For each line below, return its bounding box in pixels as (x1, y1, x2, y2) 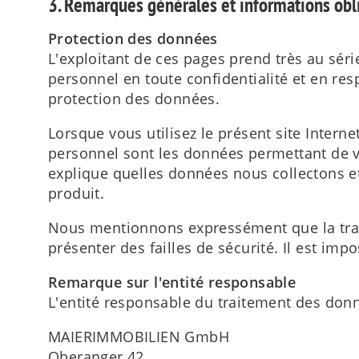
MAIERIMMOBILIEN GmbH (48, 326, 229, 346)
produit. (48, 183, 105, 203)
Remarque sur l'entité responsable (48, 272, 296, 292)
